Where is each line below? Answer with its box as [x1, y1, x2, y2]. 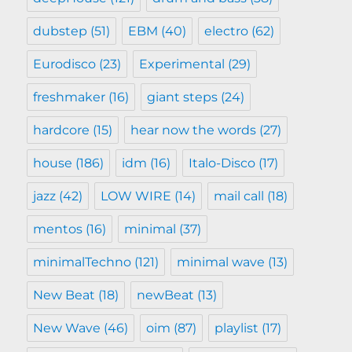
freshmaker [33, 90, 106, 105]
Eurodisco [33, 57, 97, 72]
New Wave [33, 321, 101, 336]
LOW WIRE [101, 189, 172, 204]
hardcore [33, 123, 90, 138]
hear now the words [130, 123, 257, 138]
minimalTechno [33, 255, 132, 270]
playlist [214, 321, 259, 336]
